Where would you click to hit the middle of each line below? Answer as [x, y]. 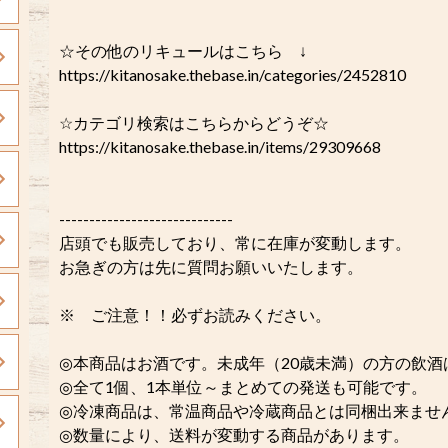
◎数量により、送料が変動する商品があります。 [234, 434]
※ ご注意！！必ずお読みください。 [195, 314]
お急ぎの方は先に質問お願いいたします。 [211, 266]
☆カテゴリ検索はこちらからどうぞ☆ [194, 122]
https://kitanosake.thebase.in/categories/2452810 [232, 74]
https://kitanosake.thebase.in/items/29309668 [220, 146]
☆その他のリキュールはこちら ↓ [183, 50]
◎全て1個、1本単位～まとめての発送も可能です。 [243, 386]
